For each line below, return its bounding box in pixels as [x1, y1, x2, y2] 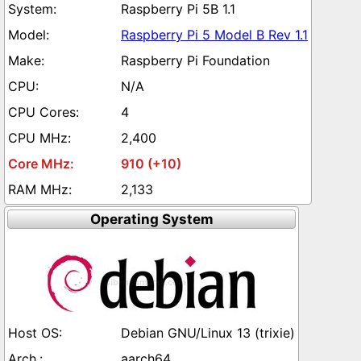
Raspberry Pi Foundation [121, 52, 270, 68]
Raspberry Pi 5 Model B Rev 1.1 [121, 27, 308, 43]
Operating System [89, 211, 214, 227]
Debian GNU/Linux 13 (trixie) [121, 325, 295, 341]
